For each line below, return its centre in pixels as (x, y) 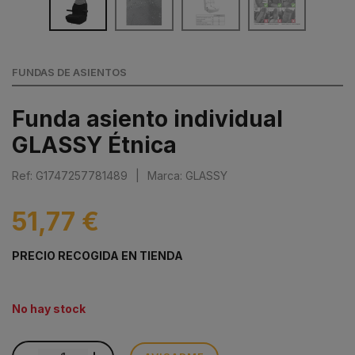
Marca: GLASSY (187, 176)
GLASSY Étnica (94, 145)
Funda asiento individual (147, 119)
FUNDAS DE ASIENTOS (69, 73)
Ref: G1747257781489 (70, 176)
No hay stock (49, 309)
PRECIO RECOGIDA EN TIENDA (97, 256)
